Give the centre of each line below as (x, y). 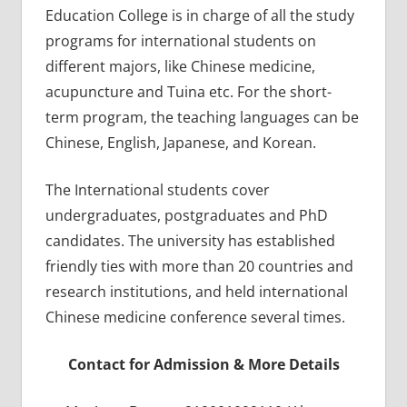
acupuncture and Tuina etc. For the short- (188, 91)
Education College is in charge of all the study (199, 15)
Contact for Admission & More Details (203, 364)
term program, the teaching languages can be (202, 117)
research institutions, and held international (196, 291)
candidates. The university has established (190, 240)
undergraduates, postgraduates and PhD (186, 215)
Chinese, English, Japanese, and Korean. (180, 142)
